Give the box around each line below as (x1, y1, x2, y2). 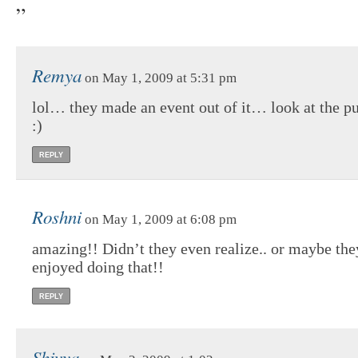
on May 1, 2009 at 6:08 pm (82, 212, 237, 228)
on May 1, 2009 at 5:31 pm (82, 70, 237, 86)
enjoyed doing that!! (32, 258, 164, 276)
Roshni (32, 204, 82, 229)
